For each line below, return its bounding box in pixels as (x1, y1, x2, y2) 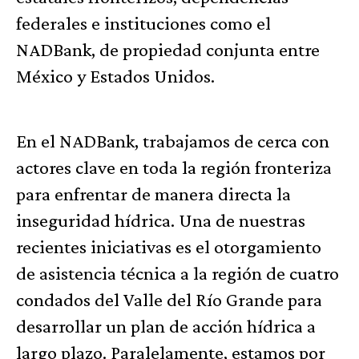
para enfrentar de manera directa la (16, 183, 291, 205)
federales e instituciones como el (16, 12, 271, 34)
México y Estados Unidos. (16, 65, 215, 87)
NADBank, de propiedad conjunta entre (16, 38, 320, 61)
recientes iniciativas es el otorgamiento (16, 236, 321, 258)
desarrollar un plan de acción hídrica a (16, 315, 316, 337)
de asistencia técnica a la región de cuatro (16, 262, 339, 284)
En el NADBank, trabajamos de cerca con (16, 130, 329, 152)
